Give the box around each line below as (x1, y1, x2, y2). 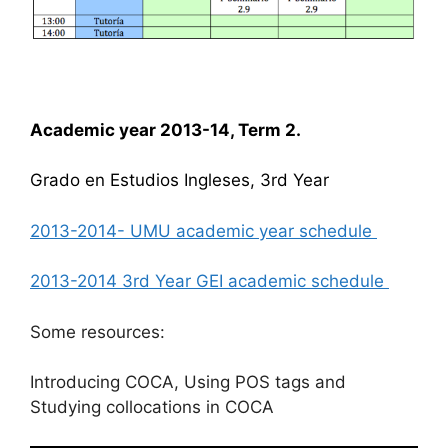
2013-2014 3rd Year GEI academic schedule (30, 271, 384, 292)
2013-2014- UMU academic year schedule (30, 220, 377, 241)
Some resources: (30, 321, 165, 342)
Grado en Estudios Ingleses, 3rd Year (30, 170, 329, 191)
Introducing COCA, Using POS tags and (30, 372, 346, 393)
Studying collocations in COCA (30, 397, 274, 418)
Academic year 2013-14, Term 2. (30, 119, 305, 140)
